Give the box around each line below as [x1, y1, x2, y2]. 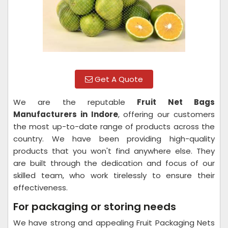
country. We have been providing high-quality [13, 133, 215, 144]
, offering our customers [118, 109, 215, 120]
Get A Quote [93, 74, 143, 84]
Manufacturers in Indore [13, 109, 118, 120]
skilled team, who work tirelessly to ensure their [13, 170, 215, 181]
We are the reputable [13, 97, 137, 107]
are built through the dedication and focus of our [13, 158, 215, 168]
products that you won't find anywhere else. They [13, 146, 215, 156]
